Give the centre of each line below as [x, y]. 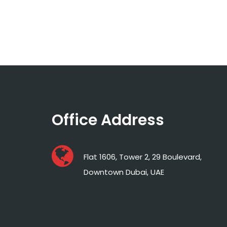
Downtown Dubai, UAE [124, 172]
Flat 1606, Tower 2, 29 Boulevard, [143, 157]
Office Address [108, 120]
